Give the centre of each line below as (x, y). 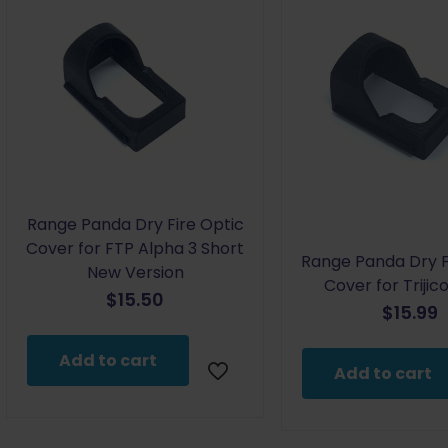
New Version (135, 272)
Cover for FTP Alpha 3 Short (135, 248)
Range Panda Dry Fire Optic (135, 224)
